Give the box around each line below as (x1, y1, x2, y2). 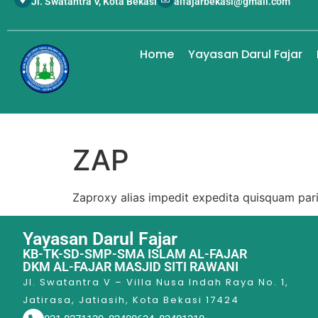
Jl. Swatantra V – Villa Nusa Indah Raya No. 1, (23, 275, 289, 290)
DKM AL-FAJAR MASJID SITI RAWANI (23, 259, 238, 275)
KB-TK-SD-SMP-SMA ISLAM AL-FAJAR (23, 246, 247, 262)
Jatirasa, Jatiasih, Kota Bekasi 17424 (23, 293, 239, 307)
